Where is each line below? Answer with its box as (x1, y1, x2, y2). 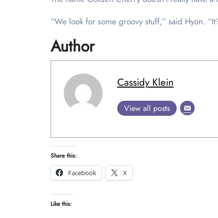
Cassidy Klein (117, 74, 174, 90)
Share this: (51, 151, 77, 160)
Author (51, 35, 94, 57)
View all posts (124, 102, 170, 114)
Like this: (51, 199, 72, 208)
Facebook (68, 168, 96, 177)
